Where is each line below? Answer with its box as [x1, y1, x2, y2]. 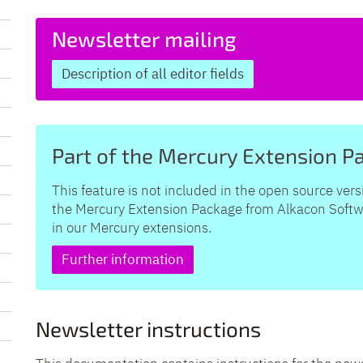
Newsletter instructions [36, 315, 261, 341]
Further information [62, 250, 184, 268]
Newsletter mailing [52, 25, 237, 51]
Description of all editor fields [62, 64, 244, 83]
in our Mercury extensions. [52, 218, 211, 237]
